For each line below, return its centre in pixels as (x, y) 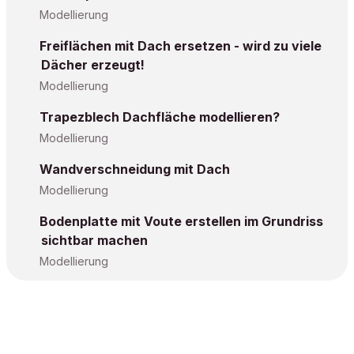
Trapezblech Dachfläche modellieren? (160, 117)
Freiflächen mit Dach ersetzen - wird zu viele (181, 46)
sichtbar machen (94, 240)
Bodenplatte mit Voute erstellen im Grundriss (181, 221)
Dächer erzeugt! (93, 65)
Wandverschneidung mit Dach (135, 169)
